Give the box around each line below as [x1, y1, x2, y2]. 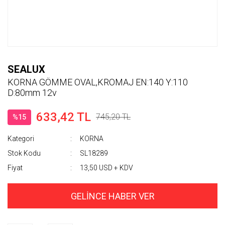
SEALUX [8, 63, 45, 75]
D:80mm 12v [8, 87, 57, 98]
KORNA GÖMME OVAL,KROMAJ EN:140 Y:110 [8, 77, 188, 87]
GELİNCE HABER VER [70, 190, 155, 201]
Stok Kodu [8, 149, 41, 157]
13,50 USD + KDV [80, 164, 134, 172]
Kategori [8, 135, 34, 143]
